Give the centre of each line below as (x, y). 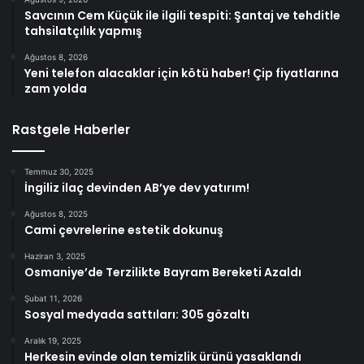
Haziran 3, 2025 (55, 256)
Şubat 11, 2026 (53, 298)
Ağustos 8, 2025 (56, 213)
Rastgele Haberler (71, 129)
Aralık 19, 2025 (53, 340)
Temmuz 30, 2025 (59, 171)
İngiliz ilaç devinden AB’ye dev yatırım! (137, 187)
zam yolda (56, 88)
